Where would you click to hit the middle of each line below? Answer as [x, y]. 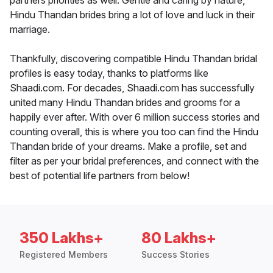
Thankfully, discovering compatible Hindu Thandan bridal [133, 59]
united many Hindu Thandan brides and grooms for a [125, 103]
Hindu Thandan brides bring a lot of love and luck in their [132, 15]
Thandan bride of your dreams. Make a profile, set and [128, 147]
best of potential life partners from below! [100, 176]
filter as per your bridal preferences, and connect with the [134, 161]
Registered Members [64, 255]
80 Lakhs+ [179, 238]
